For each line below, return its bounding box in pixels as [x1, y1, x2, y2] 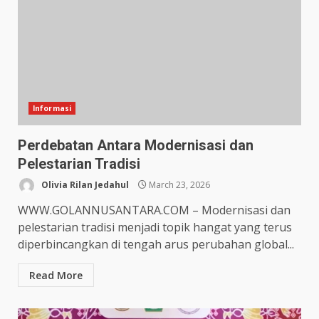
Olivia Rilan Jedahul [39, 178, 129, 191]
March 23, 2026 [147, 178, 210, 191]
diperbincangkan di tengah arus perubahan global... [18, 236, 294, 252]
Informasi [33, 103, 71, 113]
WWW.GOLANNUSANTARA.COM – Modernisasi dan [18, 202, 291, 218]
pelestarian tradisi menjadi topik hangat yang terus [18, 219, 292, 235]
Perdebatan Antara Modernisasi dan [18, 137, 253, 154]
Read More [29, 268, 83, 282]
